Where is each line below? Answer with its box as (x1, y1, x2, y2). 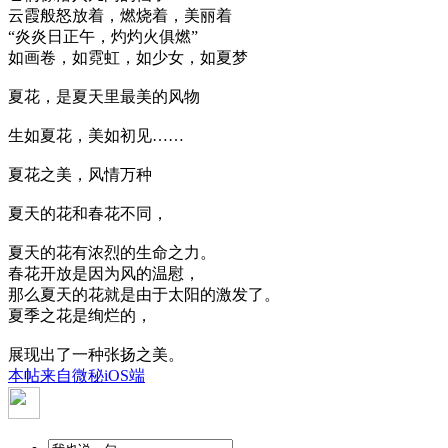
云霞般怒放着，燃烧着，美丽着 (8, 7, 232, 25)
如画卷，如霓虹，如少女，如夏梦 (8, 49, 248, 67)
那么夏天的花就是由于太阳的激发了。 (8, 286, 280, 304)
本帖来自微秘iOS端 (8, 367, 145, 385)
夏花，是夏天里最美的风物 (8, 88, 200, 106)
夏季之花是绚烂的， (8, 307, 152, 325)
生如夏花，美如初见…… (8, 127, 184, 145)
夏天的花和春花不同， (8, 205, 168, 223)
